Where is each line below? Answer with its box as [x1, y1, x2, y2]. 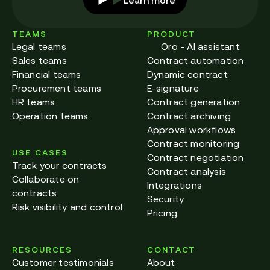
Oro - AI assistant [161, 41, 240, 52]
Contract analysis [146, 166, 227, 177]
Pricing [146, 207, 178, 219]
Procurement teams [11, 83, 102, 94]
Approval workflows [146, 124, 236, 136]
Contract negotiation [146, 152, 244, 163]
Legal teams [11, 41, 66, 52]
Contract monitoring [146, 138, 240, 149]
